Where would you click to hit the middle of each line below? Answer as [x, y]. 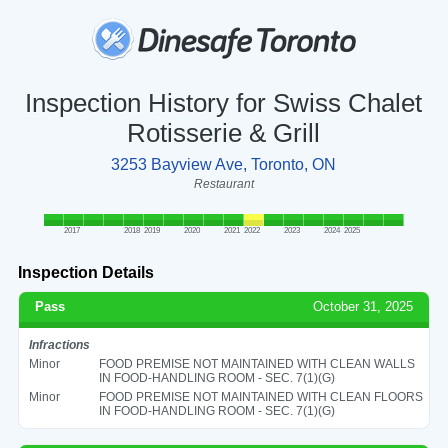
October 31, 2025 [363, 306]
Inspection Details [85, 272]
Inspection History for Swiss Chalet [224, 102]
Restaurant [223, 183]
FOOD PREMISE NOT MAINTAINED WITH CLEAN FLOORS [260, 396]
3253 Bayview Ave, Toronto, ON [224, 164]
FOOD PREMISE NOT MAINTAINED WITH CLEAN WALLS [256, 363]
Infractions [59, 344]
